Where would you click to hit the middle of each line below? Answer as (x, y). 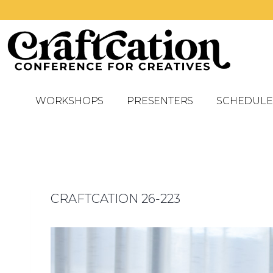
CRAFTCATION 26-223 (115, 198)
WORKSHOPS (69, 101)
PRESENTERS (160, 101)
